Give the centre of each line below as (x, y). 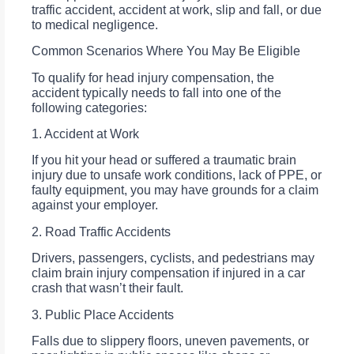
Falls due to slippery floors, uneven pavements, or (170, 341)
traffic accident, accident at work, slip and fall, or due (177, 9)
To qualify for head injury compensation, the (153, 77)
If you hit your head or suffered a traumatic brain (164, 160)
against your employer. (95, 205)
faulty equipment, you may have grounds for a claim (175, 190)
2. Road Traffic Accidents (101, 232)
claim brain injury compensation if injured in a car (168, 273)
